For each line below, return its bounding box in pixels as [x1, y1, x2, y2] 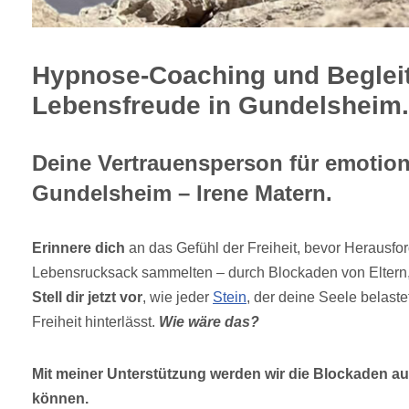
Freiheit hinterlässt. [32, 314, 159, 330]
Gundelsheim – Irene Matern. [32, 181, 332, 206]
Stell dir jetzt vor [32, 289, 142, 306]
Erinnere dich [32, 240, 125, 257]
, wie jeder [142, 289, 213, 306]
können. [32, 391, 89, 407]
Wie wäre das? [159, 314, 259, 330]
